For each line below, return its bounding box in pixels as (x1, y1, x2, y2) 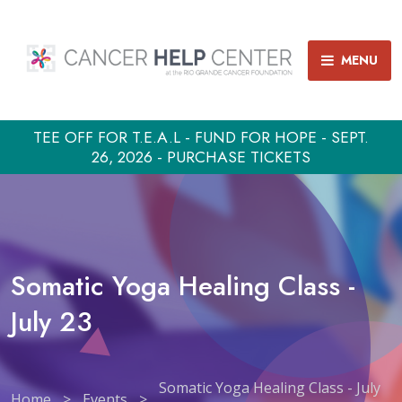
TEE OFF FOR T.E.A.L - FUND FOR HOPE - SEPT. (33, 126, 369, 149)
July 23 (11, 302, 92, 341)
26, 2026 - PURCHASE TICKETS (92, 145, 310, 169)
